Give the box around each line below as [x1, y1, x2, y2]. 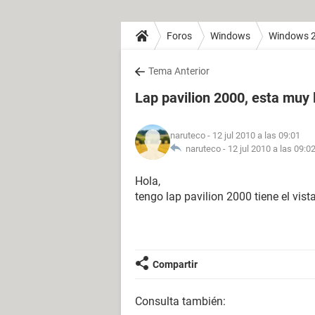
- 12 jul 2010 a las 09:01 [205, 130, 300, 141]
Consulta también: [135, 295, 226, 308]
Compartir [153, 259, 198, 270]
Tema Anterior [148, 65, 210, 77]
